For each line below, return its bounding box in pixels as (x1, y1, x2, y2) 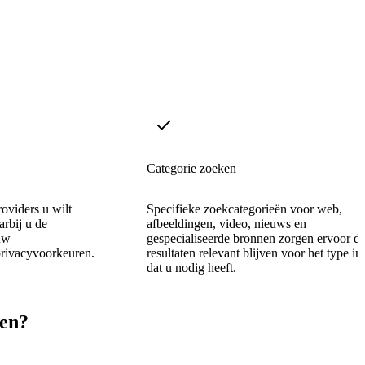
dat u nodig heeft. (147, 260, 236, 275)
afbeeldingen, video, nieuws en (147, 216, 306, 231)
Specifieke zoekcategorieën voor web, (147, 201, 342, 216)
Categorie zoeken (147, 161, 236, 175)
